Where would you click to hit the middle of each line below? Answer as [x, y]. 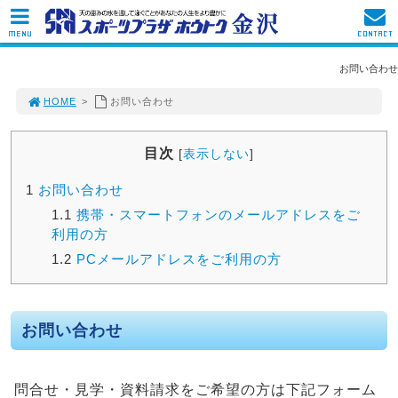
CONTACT [375, 33]
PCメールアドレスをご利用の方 [176, 259]
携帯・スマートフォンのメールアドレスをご [216, 215]
